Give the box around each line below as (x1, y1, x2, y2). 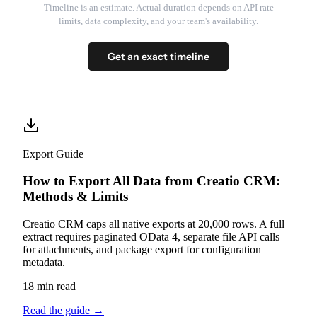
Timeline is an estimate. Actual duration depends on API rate (43, 1, 274, 13)
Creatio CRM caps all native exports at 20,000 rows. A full (23, 218, 284, 231)
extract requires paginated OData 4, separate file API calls (23, 231, 279, 243)
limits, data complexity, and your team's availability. (59, 15, 258, 26)
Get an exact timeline (108, 50, 209, 63)
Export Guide (23, 147, 83, 160)
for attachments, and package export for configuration (23, 243, 261, 256)
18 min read (23, 280, 76, 293)
